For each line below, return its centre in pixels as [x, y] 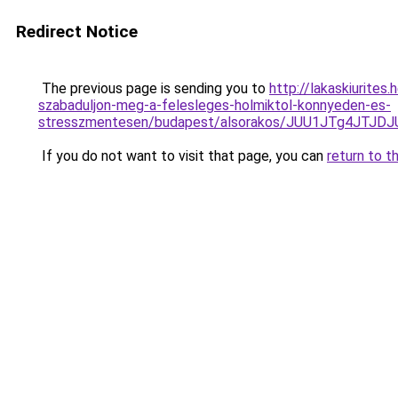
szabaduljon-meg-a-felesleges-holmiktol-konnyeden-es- [215, 105]
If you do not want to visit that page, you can [183, 156]
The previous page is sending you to [154, 88]
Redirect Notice [77, 32]
